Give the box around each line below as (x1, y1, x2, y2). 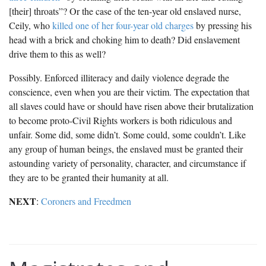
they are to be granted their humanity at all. (9, 171, 169, 183)
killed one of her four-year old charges (52, 19, 194, 31)
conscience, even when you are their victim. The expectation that (9, 85, 249, 98)
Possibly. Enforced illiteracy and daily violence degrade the (9, 71, 229, 84)
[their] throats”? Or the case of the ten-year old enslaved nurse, (9, 5, 241, 17)
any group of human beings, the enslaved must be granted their (9, 142, 243, 155)
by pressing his (194, 19, 252, 31)
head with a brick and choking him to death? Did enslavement (9, 33, 240, 46)
